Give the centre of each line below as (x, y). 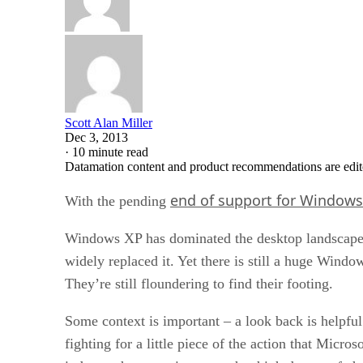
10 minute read (110, 152)
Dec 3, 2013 (96, 137)
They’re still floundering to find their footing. (199, 283)
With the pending (117, 201)
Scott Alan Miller (109, 122)
